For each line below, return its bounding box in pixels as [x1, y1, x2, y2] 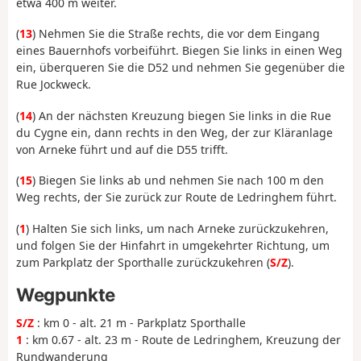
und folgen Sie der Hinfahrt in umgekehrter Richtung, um [16, 237, 330, 253]
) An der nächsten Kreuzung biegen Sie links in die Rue [32, 107, 331, 123]
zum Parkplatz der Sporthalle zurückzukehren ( [16, 254, 270, 270]
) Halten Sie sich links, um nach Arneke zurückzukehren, [26, 220, 329, 236]
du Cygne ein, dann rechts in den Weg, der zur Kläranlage [16, 124, 333, 140]
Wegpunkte [16, 284, 115, 306]
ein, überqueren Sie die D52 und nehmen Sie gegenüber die [16, 60, 345, 76]
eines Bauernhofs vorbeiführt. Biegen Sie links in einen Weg [16, 43, 342, 59]
